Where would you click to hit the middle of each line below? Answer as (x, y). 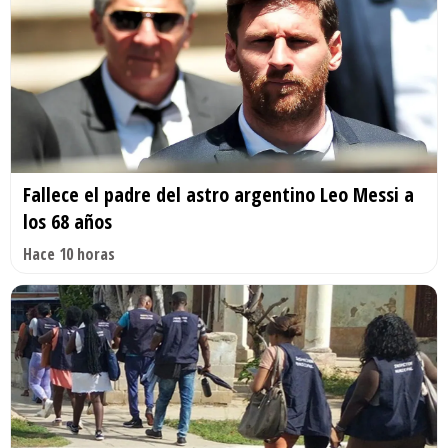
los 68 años (67, 221)
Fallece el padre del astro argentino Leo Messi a (218, 194)
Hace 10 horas (69, 253)
